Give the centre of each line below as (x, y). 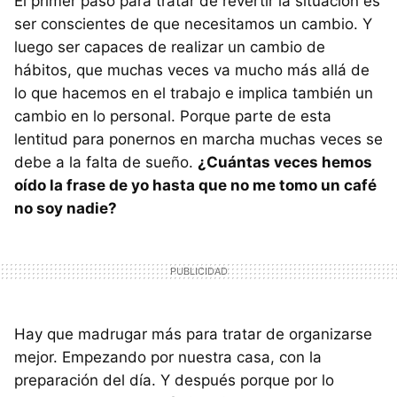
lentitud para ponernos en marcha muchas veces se (198, 140)
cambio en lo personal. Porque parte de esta (173, 117)
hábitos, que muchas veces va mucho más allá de (192, 70)
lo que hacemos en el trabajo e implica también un (194, 93)
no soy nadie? (66, 209)
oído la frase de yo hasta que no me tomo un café (195, 186)
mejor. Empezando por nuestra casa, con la (168, 358)
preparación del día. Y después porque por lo (174, 381)
